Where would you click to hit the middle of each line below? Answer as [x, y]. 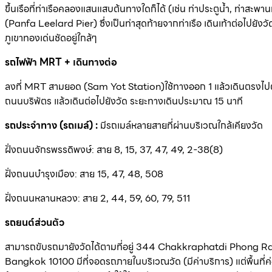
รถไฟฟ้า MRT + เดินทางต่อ [61, 62]
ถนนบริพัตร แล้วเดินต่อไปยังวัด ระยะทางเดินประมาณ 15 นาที [124, 101]
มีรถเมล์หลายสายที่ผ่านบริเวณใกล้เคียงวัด [182, 125]
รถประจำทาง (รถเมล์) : [53, 125]
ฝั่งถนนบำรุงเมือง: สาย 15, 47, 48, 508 [84, 174]
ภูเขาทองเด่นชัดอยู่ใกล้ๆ [51, 38]
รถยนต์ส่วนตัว [35, 222]
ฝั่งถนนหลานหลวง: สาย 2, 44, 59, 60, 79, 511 [97, 198]
